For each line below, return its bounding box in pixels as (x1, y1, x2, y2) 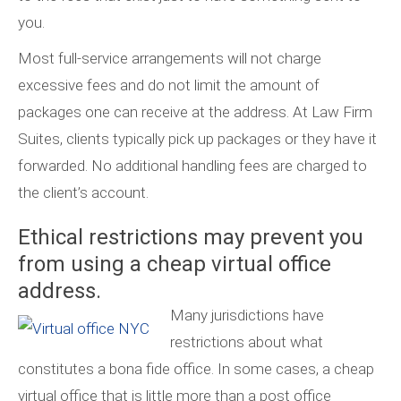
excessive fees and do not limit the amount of (18, 76, 320, 95)
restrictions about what (170, 333, 323, 352)
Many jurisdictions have (170, 306, 324, 325)
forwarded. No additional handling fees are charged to (18, 157, 367, 175)
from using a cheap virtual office (18, 252, 331, 277)
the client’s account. (18, 183, 149, 202)
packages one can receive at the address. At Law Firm (18, 103, 372, 122)
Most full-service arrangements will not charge (18, 49, 321, 68)
